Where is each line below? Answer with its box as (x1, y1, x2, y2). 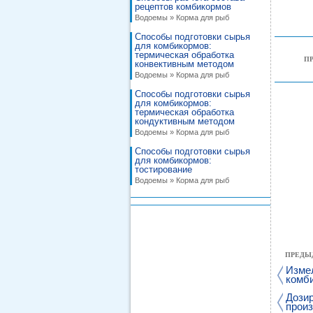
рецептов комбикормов (135, 1, 231, 12)
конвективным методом (135, 59, 234, 69)
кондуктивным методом (135, 116, 235, 126)
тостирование (135, 164, 192, 175)
